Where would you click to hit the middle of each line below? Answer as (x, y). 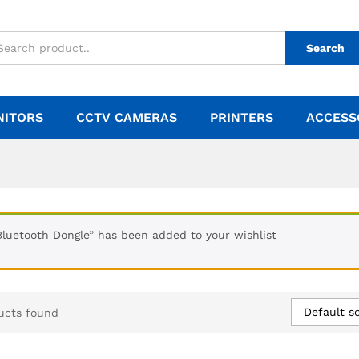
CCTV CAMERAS (127, 117)
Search (325, 48)
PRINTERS (242, 117)
